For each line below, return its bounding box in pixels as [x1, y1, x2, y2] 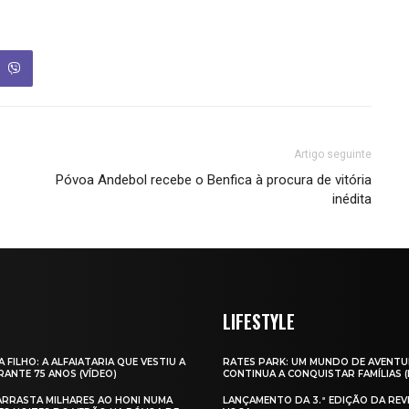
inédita [331, 190, 372, 207]
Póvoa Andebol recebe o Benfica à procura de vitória [55, 171, 372, 188]
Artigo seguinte [293, 147, 372, 161]
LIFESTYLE [223, 307, 295, 335]
